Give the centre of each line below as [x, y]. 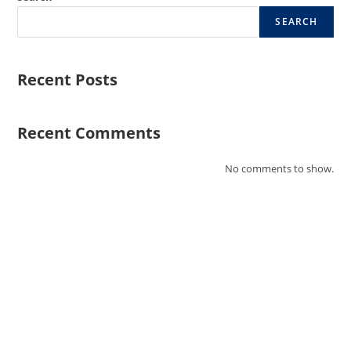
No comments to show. [279, 168]
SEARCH [297, 22]
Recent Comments [89, 133]
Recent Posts [68, 80]
